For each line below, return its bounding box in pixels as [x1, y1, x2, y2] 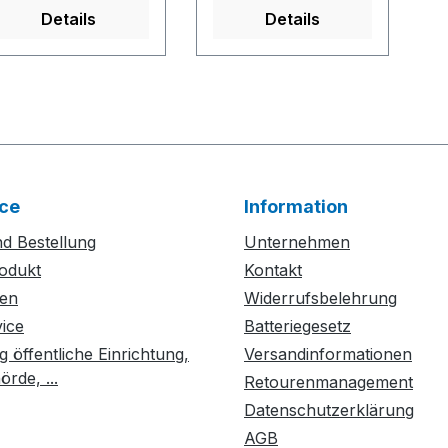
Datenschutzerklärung [244, 400, 414, 421]
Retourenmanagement [244, 372, 413, 393]
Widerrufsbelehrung [244, 288, 397, 309]
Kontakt [244, 260, 302, 281]
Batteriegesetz [244, 316, 351, 337]
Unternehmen [244, 232, 350, 253]
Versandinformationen [244, 344, 412, 365]
